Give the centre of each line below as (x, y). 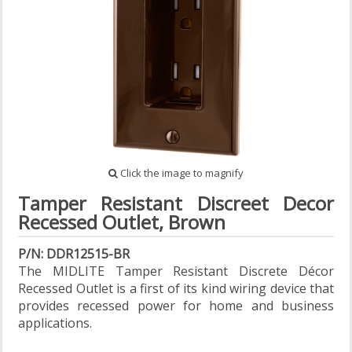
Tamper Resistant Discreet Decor (176, 203)
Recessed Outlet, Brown (122, 222)
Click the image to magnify (181, 173)
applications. (55, 323)
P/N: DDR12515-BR (74, 254)
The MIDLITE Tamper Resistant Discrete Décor (176, 271)
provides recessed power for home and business (176, 306)
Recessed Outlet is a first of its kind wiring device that (176, 289)
